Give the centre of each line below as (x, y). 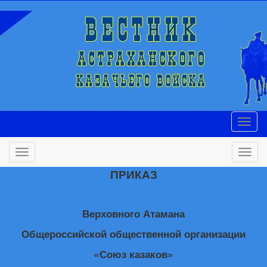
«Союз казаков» (133, 254)
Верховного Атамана (133, 213)
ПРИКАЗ (133, 174)
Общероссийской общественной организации (133, 234)
